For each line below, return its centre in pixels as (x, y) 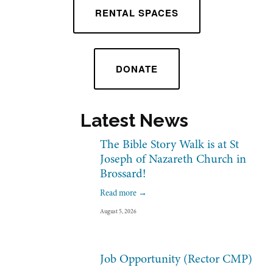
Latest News (136, 121)
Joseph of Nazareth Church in (173, 159)
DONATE (136, 69)
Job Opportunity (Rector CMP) (176, 259)
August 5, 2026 (118, 212)
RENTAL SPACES (136, 13)
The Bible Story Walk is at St (169, 144)
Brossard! (123, 174)
